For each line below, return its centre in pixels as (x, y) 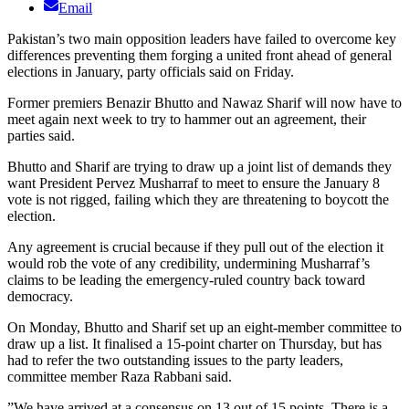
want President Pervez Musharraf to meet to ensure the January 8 (194, 184)
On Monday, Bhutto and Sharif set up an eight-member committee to (204, 328)
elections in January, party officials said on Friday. (151, 72)
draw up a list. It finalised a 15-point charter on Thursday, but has (194, 344)
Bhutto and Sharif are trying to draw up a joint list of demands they (199, 167)
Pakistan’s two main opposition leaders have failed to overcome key (202, 39)
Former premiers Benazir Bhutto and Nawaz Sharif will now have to (204, 103)
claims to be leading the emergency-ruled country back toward (186, 280)
